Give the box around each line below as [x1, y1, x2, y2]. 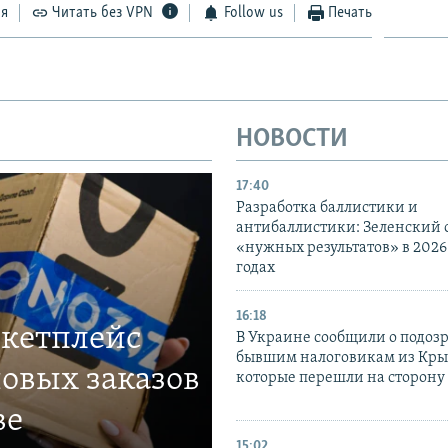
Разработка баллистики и [236, 200, 418, 217]
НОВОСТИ [236, 125, 348, 153]
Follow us [223, 4, 283, 21]
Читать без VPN [52, 4, 154, 21]
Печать [328, 4, 373, 21]
